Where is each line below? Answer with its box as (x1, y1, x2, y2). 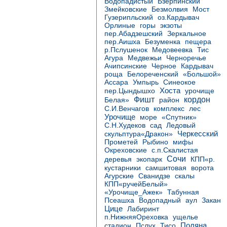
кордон (184, 95, 210, 104)
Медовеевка (152, 46, 193, 54)
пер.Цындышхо (104, 87, 155, 95)
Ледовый (166, 122, 196, 129)
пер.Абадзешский (104, 30, 163, 37)
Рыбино (142, 138, 168, 146)
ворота (191, 164, 214, 172)
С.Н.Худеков (104, 122, 145, 129)
